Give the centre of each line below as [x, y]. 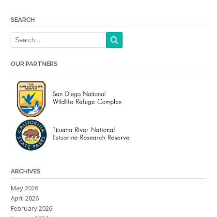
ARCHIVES [26, 171]
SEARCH [23, 20]
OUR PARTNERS [34, 64]
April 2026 [25, 198]
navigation [46, 10]
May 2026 [24, 188]
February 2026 [31, 209]
